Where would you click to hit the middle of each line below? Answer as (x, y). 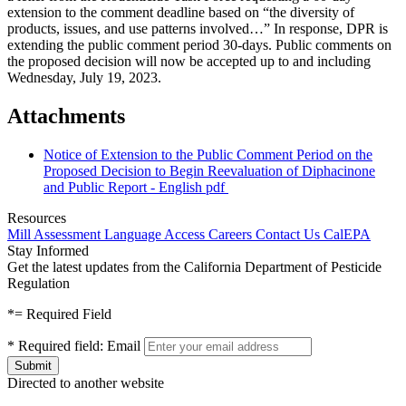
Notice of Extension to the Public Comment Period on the (208, 154)
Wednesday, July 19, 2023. (84, 77)
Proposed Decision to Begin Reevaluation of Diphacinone (209, 170)
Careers (232, 234)
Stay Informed (48, 250)
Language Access (156, 234)
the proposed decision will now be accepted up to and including (189, 61)
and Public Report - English (125, 187)
